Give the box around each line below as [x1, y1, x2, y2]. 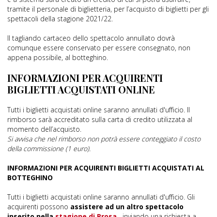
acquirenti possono [7, 202, 70, 211]
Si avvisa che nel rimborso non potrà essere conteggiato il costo [7, 134, 201, 143]
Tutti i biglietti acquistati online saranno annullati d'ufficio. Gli [7, 192, 195, 201]
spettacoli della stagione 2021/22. [7, 14, 113, 23]
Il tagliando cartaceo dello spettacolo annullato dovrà [7, 33, 175, 43]
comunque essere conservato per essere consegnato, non [7, 43, 190, 52]
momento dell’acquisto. [7, 124, 81, 134]
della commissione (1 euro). [7, 144, 91, 153]
